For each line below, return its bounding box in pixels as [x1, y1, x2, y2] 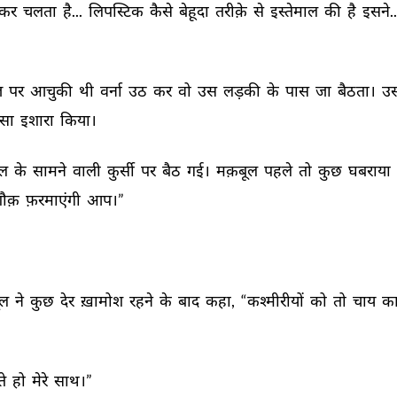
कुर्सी [107, 160, 137, 180]
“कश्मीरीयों [241, 291, 307, 310]
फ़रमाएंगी [26, 190, 83, 209]
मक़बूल [216, 160, 261, 180]
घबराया [348, 160, 393, 180]
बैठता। [338, 81, 378, 100]
